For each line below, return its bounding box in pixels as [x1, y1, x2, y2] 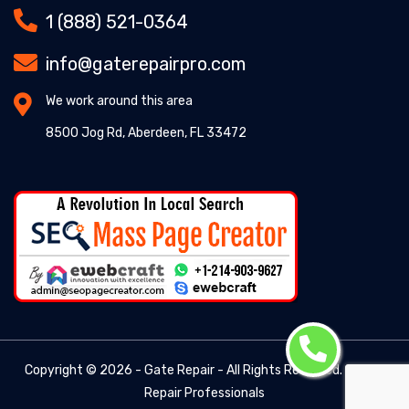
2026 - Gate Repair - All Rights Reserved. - [100, 362, 354, 378]
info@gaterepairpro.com [46, 52, 246, 75]
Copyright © [25, 362, 100, 378]
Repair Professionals [144, 384, 265, 401]
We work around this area [46, 92, 193, 109]
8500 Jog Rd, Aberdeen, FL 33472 [46, 124, 246, 141]
